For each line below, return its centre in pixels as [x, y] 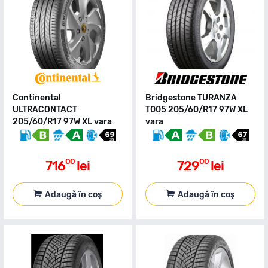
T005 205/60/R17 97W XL [197, 110]
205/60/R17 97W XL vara [62, 122]
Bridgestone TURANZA [191, 98]
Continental [37, 98]
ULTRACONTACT [45, 110]
